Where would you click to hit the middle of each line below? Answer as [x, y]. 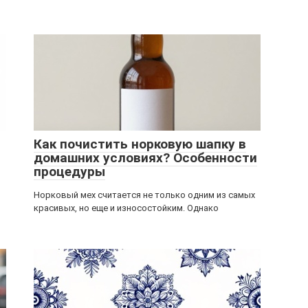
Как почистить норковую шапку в [140, 144]
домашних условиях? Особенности [145, 158]
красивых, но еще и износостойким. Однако [126, 208]
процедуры [69, 172]
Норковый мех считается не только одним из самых [144, 195]
